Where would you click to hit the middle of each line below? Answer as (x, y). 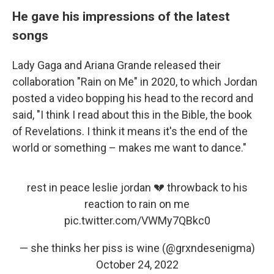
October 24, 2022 (137, 264)
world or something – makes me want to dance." (129, 147)
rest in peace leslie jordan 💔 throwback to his (137, 187)
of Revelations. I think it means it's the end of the (130, 131)
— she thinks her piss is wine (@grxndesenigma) (137, 248)
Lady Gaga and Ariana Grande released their (117, 65)
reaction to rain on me (137, 204)
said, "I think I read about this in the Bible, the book (132, 114)
